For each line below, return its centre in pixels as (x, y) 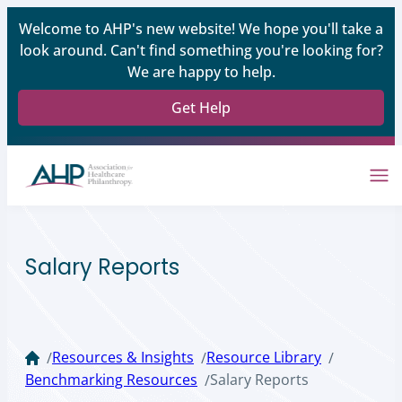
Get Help (201, 108)
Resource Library (264, 358)
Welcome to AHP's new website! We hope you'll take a (201, 29)
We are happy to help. (201, 72)
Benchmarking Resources (111, 380)
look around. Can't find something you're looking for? (201, 50)
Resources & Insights (123, 358)
